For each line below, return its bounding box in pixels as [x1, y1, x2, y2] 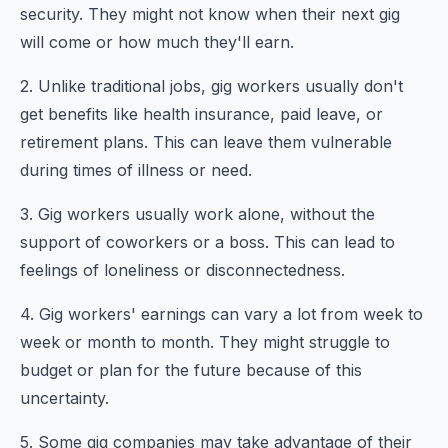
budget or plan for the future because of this [20, 360, 362, 380]
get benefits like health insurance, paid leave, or [20, 104, 383, 124]
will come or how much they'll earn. [20, 32, 294, 52]
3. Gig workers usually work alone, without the [20, 204, 375, 224]
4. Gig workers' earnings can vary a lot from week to [20, 304, 423, 324]
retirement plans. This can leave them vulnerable [20, 132, 392, 152]
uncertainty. [20, 388, 109, 408]
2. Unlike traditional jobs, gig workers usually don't [20, 76, 403, 96]
